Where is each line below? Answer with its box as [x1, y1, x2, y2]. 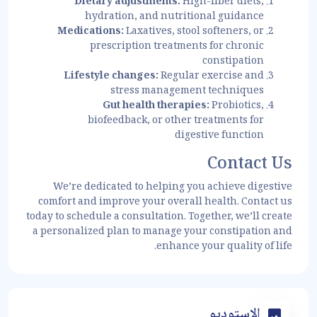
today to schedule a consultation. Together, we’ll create [26, 209, 292, 226]
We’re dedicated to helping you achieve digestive [53, 179, 292, 197]
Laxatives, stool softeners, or [124, 23, 264, 41]
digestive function [175, 127, 264, 145]
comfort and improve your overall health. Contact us [38, 194, 292, 212]
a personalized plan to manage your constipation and [33, 224, 292, 241]
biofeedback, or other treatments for [88, 113, 264, 130]
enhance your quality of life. [156, 238, 292, 256]
